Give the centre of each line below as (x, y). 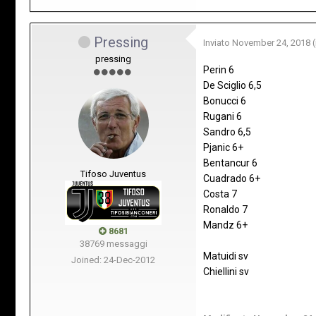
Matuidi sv (226, 256)
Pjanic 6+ (223, 147)
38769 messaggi (113, 243)
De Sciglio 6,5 (232, 85)
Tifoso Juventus (113, 174)
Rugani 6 (223, 116)
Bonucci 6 (225, 101)
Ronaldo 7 (225, 209)
